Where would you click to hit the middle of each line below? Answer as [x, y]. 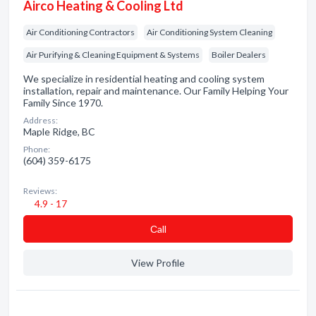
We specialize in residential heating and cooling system [144, 79]
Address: [41, 120]
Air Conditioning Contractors [80, 32]
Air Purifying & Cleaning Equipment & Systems [113, 55]
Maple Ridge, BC [59, 132]
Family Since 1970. [63, 103]
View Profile [158, 263]
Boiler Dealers [239, 55]
